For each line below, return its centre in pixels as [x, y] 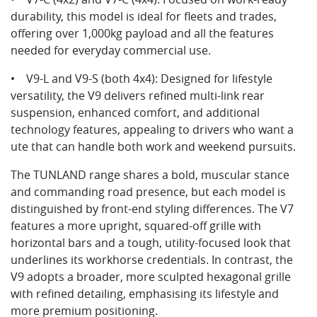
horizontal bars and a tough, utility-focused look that [151, 243]
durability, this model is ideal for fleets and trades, [144, 16]
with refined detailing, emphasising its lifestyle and [145, 294]
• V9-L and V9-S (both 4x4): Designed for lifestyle [142, 79]
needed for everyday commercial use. [111, 50]
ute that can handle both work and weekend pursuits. [153, 146]
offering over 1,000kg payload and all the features [142, 33]
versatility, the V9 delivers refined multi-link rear [138, 96]
